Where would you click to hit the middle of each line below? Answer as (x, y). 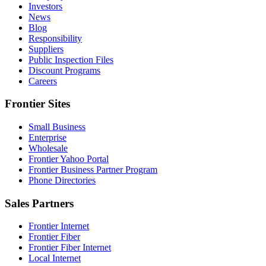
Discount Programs (64, 70)
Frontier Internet (59, 226)
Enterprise (47, 137)
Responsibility (55, 38)
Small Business (57, 127)
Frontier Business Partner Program (93, 170)
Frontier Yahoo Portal (69, 159)
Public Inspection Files (71, 59)
